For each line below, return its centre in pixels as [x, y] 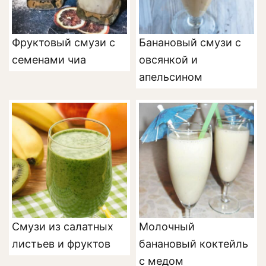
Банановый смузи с [190, 42]
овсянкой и [168, 60]
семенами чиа [49, 60]
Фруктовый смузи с [64, 42]
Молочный [167, 227]
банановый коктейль [194, 244]
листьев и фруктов [61, 244]
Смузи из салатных [63, 227]
